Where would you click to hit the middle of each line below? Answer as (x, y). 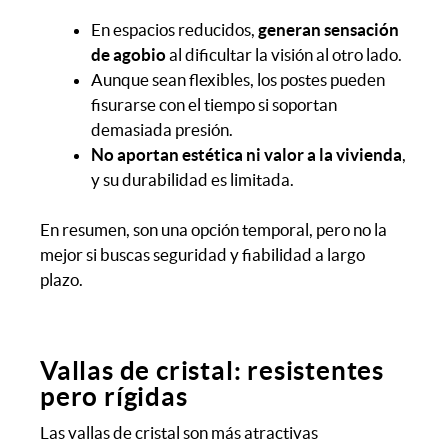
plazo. (61, 280)
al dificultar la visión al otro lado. (284, 54)
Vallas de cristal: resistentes (212, 370)
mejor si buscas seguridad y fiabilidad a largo (202, 255)
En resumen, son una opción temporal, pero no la (213, 230)
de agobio (128, 54)
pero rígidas (114, 396)
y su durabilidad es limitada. (192, 179)
